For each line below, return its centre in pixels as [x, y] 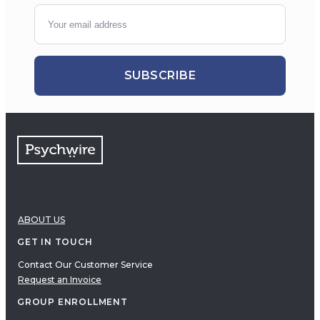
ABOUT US [41, 220]
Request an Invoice [60, 280]
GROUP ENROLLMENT [72, 302]
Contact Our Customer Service [85, 265]
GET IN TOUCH [55, 242]
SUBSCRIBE [160, 76]
